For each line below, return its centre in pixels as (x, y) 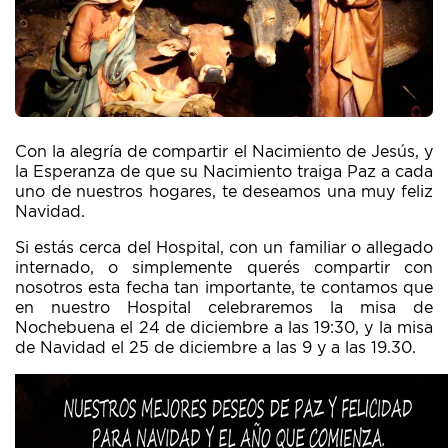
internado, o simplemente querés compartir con (224, 268)
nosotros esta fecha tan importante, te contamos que (224, 288)
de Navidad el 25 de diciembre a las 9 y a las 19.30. (215, 348)
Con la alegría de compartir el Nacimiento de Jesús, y (224, 152)
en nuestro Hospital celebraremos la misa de (224, 308)
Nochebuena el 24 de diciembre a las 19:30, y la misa (224, 328)
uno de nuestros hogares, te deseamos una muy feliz (224, 192)
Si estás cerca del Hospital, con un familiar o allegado (224, 248)
